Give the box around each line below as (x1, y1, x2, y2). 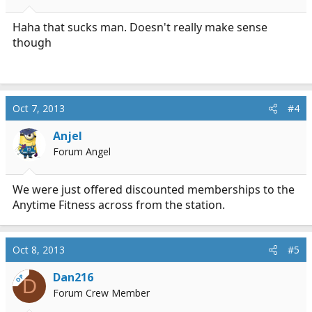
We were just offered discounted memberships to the (13, 182, 295, 197)
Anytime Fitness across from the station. (13, 197, 225, 212)
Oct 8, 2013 (13, 243, 65, 256)
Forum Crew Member (53, 286, 150, 299)
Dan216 (53, 270, 93, 285)
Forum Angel (53, 145, 111, 158)
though (13, 35, 52, 50)
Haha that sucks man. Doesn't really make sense (13, 19, 267, 35)
